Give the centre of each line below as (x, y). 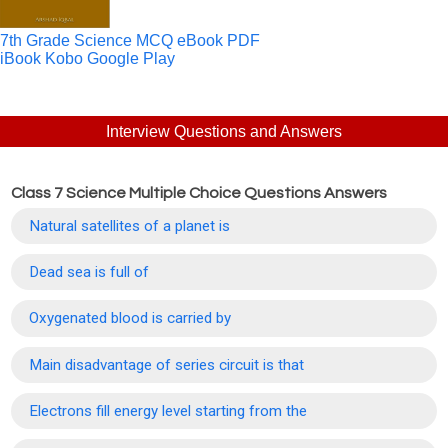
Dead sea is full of (89, 272)
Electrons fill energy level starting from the (168, 410)
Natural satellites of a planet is (130, 225)
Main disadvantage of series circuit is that (167, 364)
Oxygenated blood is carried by (130, 318)
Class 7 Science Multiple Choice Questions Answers (199, 193)
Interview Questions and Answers (224, 131)
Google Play (131, 58)
